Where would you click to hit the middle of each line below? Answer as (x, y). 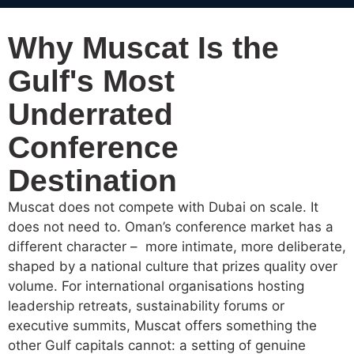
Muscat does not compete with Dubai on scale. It (163, 207)
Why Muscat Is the (143, 48)
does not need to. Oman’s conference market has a (171, 227)
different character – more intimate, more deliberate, (177, 247)
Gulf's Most (91, 81)
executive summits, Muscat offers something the (162, 326)
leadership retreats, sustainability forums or (146, 306)
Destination (92, 181)
